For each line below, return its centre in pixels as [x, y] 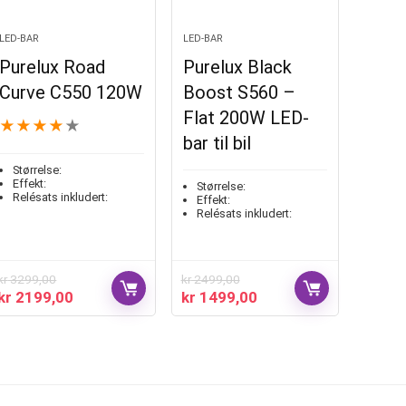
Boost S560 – [239, 92]
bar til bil [217, 143]
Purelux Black [237, 67]
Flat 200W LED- [246, 117]
